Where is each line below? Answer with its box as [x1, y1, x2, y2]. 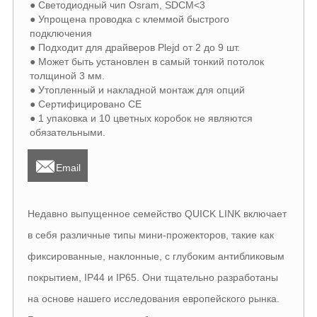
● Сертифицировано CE [29, 98, 142, 110]
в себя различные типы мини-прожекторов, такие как [27, 229, 274, 241]
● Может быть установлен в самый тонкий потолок [29, 55, 264, 67]
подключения [29, 27, 92, 39]
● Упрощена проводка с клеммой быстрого [29, 13, 229, 25]
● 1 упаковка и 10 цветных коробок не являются [29, 112, 253, 124]
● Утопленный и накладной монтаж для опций [29, 83, 245, 96]
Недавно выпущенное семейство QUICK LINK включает [27, 208, 287, 220]
